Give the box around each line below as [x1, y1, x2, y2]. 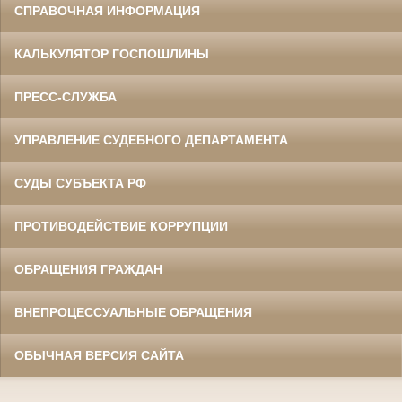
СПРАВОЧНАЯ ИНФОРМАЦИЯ [14, 4, 200, 19]
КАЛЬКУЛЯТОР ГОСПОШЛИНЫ [14, 47, 209, 62]
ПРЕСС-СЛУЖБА [14, 90, 117, 105]
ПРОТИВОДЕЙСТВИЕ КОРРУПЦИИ [14, 219, 228, 234]
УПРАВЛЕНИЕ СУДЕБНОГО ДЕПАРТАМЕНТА [14, 133, 288, 148]
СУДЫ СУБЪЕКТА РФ [14, 176, 146, 191]
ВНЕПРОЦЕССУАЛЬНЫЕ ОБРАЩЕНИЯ [14, 305, 252, 320]
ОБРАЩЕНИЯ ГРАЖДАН [14, 262, 162, 277]
